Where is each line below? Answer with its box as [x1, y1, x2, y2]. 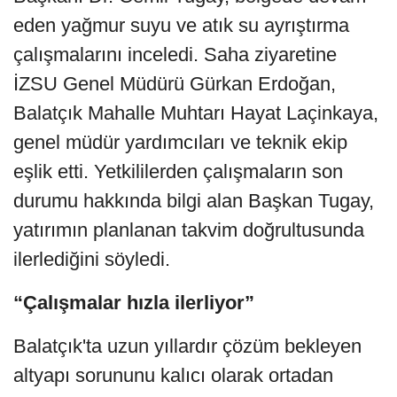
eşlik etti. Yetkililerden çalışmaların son [13, 160, 343, 183]
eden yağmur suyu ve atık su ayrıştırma [13, 13, 349, 36]
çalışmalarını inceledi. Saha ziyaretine [13, 43, 337, 66]
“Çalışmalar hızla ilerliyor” [13, 291, 254, 314]
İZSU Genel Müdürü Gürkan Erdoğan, [13, 72, 336, 95]
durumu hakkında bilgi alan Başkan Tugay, [13, 189, 374, 212]
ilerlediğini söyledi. [13, 247, 170, 270]
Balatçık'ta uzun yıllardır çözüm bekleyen [13, 334, 362, 357]
